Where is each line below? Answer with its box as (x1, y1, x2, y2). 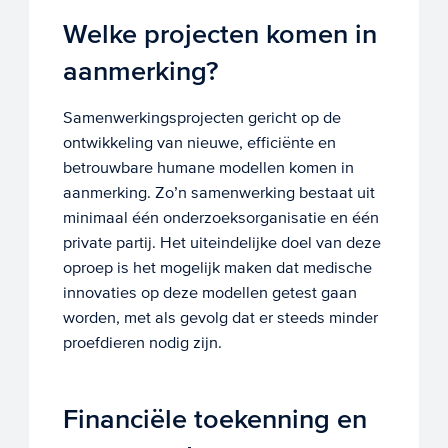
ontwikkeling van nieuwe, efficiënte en (62, 133, 336, 153)
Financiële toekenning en (62, 403, 367, 437)
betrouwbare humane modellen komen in (62, 158, 354, 178)
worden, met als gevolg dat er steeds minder (62, 308, 378, 328)
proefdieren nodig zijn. (62, 333, 222, 353)
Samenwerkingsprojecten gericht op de (62, 108, 341, 128)
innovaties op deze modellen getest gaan (62, 283, 357, 303)
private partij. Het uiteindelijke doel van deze (62, 233, 381, 253)
